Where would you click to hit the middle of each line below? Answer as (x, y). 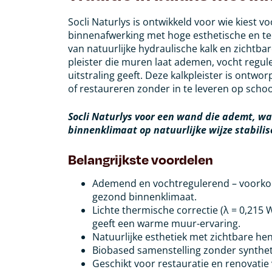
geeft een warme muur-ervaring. (166, 223)
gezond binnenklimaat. (144, 196)
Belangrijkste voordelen (141, 159)
